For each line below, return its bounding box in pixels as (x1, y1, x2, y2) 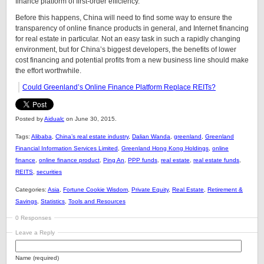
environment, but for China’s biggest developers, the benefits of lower (15, 45, 236, 54)
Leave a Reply (15, 229, 55, 236)
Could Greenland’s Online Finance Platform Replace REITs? (22, 83, 216, 91)
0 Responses (15, 214, 51, 221)
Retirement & (207, 186, 243, 193)
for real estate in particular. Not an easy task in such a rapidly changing (15, 35, 240, 43)
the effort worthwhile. (15, 67, 81, 75)
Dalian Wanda (132, 133, 170, 140)
